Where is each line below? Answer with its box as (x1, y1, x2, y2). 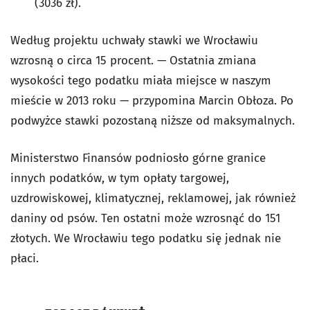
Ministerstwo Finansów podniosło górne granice (10, 150, 266, 165)
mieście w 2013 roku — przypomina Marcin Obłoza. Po (10, 93, 293, 108)
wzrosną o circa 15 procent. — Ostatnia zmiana (10, 53, 256, 68)
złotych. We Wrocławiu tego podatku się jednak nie (10, 230, 281, 246)
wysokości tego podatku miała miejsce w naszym (10, 73, 271, 88)
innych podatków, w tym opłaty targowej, (10, 170, 229, 185)
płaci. (10, 250, 46, 266)
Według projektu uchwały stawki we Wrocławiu (10, 33, 258, 48)
